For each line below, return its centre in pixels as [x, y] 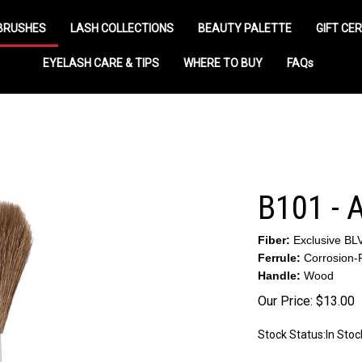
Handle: [279, 276]
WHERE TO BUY [223, 63]
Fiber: [276, 240]
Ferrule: [281, 258]
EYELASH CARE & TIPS [101, 63]
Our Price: [285, 301]
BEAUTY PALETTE [245, 28]
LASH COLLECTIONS [122, 28]
